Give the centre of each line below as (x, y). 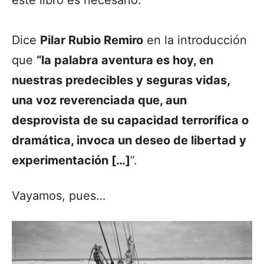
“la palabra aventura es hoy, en (125, 60)
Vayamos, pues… (59, 195)
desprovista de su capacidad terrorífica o (130, 120)
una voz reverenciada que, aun (99, 100)
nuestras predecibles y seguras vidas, (121, 80)
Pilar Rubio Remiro (92, 40)
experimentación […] (71, 160)
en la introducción (195, 40)
